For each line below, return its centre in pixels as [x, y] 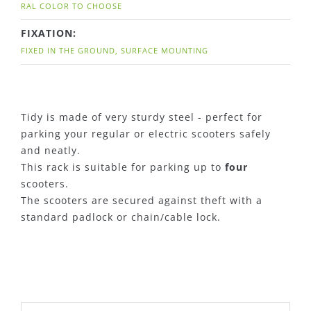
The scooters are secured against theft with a [142, 200]
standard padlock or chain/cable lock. [121, 217]
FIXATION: [49, 33]
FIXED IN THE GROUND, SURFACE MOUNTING [115, 50]
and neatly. [51, 150]
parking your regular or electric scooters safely [146, 134]
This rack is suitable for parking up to [123, 167]
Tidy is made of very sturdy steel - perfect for [142, 117]
